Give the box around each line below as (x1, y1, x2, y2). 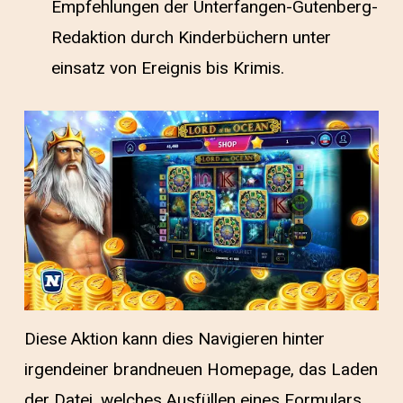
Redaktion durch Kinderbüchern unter (50, 25, 331, 50)
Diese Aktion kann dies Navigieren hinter (23, 326, 325, 352)
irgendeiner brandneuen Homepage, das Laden (23, 356, 378, 382)
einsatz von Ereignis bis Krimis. (50, 56, 284, 81)
